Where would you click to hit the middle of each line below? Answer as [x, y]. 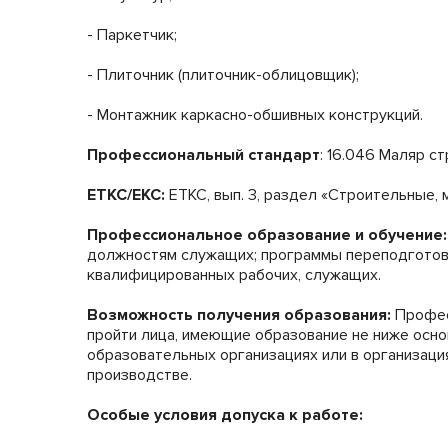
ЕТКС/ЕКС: [126, 195]
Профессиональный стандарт [203, 155]
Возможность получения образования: [239, 315]
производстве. [139, 375]
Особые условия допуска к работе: [225, 415]
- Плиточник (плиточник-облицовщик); [223, 75]
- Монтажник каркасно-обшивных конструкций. [255, 115]
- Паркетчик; [132, 35]
